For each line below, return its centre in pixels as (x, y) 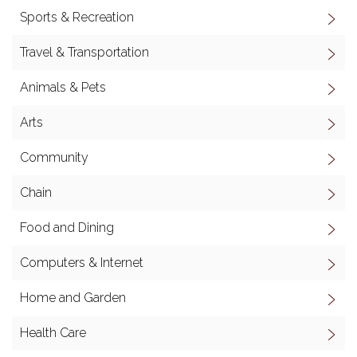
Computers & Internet (82, 263)
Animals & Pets (63, 87)
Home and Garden (73, 298)
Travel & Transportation (84, 52)
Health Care (53, 333)
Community (54, 157)
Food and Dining (67, 228)
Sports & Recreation (77, 17)
